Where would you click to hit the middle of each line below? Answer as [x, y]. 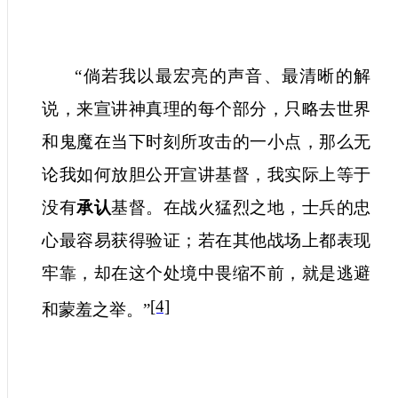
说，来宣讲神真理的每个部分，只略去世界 [206, 109]
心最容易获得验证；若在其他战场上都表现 [206, 241]
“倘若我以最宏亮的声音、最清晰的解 [223, 76]
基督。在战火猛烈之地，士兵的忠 [241, 208]
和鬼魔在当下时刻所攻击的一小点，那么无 [206, 142]
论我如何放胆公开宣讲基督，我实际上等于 [206, 175]
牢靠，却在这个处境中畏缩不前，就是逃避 [206, 274]
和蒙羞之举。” [96, 310]
